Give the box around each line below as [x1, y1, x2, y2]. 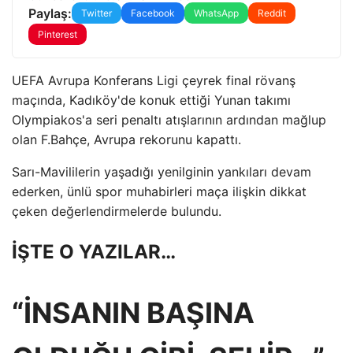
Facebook [131, 7, 175, 19]
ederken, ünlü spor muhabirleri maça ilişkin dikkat [12, 184, 307, 199]
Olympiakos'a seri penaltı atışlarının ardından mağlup [12, 112, 326, 128]
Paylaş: [28, 5, 72, 21]
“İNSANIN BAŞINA [12, 295, 255, 330]
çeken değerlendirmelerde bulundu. [12, 203, 221, 219]
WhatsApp [194, 7, 239, 19]
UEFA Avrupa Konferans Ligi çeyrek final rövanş [12, 72, 295, 88]
